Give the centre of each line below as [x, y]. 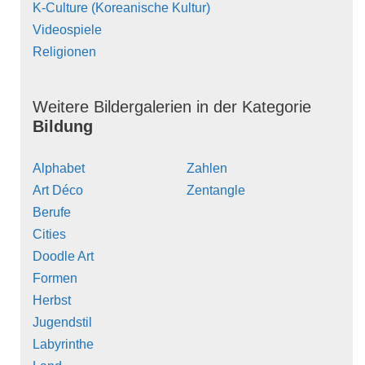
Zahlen [207, 169]
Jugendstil [62, 323]
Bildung [63, 127]
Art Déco [58, 191]
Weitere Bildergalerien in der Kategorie [172, 107]
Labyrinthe [63, 345]
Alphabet [59, 169]
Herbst [52, 301]
